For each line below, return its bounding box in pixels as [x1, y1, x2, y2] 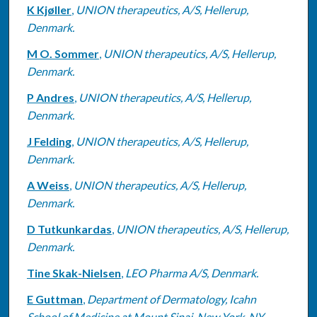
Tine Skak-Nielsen [26, 265, 121, 279]
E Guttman [26, 292, 83, 306]
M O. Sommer [26, 46, 99, 60]
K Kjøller [26, 2, 71, 16]
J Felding [26, 134, 71, 148]
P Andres [26, 90, 74, 104]
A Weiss [26, 178, 69, 192]
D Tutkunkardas [26, 221, 112, 236]
